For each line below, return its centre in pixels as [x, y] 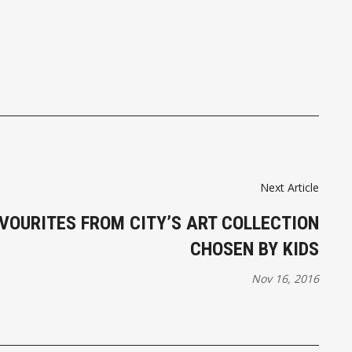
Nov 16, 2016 [285, 278]
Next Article [290, 187]
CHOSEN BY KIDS [255, 249]
